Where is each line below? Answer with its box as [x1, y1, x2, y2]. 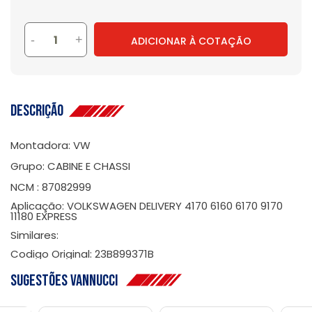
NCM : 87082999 [10, 180, 91, 194]
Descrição [10, 101, 69, 120]
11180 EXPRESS [10, 209, 77, 224]
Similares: [10, 228, 58, 242]
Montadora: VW [10, 138, 91, 153]
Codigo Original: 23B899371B [10, 247, 154, 261]
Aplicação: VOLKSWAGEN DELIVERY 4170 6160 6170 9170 [10, 198, 283, 213]
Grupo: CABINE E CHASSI [10, 159, 130, 173]
